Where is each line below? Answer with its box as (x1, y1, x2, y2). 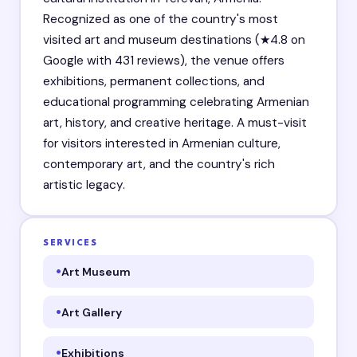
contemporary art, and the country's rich (43, 156, 276, 173)
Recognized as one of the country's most (43, 11, 279, 28)
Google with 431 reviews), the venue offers (43, 53, 285, 69)
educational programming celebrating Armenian (43, 94, 310, 111)
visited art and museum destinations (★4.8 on (43, 32, 306, 49)
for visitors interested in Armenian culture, (43, 135, 281, 152)
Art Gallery (61, 304, 123, 320)
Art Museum (61, 264, 131, 279)
